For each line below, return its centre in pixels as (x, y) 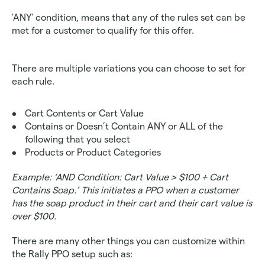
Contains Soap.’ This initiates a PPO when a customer (125, 190)
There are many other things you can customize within (128, 241)
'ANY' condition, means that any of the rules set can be (129, 18)
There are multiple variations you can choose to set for (129, 69)
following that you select (77, 140)
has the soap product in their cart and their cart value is (132, 203)
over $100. (34, 216)
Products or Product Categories (94, 153)
